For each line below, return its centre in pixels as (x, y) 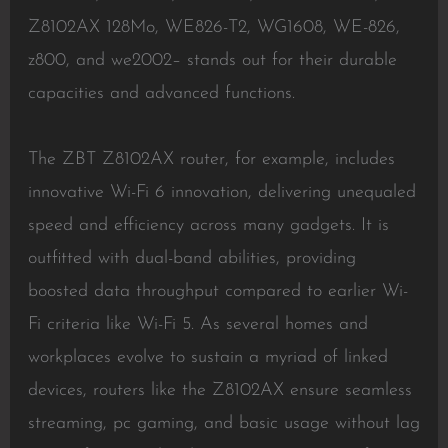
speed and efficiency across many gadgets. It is (208, 225)
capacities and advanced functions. (161, 93)
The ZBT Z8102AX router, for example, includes (211, 159)
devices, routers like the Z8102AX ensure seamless (219, 390)
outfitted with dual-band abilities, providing (191, 258)
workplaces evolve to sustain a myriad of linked (207, 357)
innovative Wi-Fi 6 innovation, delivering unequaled (221, 192)
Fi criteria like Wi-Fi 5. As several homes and (197, 324)
